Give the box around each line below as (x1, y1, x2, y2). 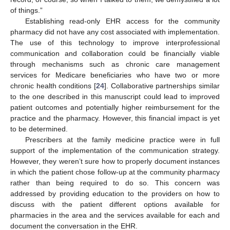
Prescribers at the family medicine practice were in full (25, 136, 220, 144)
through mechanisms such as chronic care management (10, 60, 220, 69)
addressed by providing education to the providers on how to (10, 189, 220, 198)
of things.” (10, 6, 43, 15)
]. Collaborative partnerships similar (104, 82, 220, 90)
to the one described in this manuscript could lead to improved (10, 92, 220, 101)
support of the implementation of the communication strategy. (10, 146, 220, 155)
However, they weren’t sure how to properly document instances (10, 157, 220, 166)
